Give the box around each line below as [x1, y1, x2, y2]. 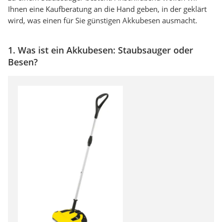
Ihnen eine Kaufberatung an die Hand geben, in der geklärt [8, 4, 207, 14]
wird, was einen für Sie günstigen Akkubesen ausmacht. [8, 15, 197, 26]
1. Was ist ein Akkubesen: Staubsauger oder [8, 44, 193, 56]
